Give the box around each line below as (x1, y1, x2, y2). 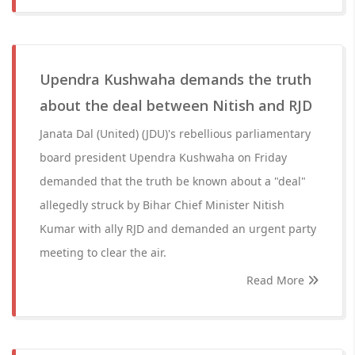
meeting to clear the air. (40, 245, 166, 260)
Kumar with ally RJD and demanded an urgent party (40, 221, 316, 236)
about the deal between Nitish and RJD (40, 96, 312, 115)
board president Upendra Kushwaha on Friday (40, 150, 287, 165)
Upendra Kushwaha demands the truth (40, 70, 311, 89)
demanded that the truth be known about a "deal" (40, 174, 306, 189)
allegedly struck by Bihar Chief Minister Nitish (40, 197, 284, 212)
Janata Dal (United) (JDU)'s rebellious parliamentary (40, 126, 311, 141)
